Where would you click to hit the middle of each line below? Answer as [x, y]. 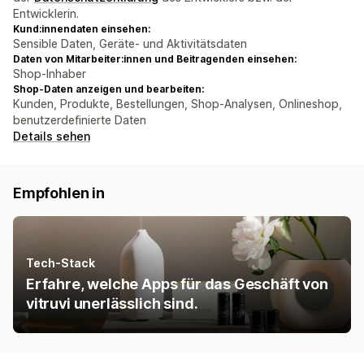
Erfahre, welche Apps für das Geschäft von [177, 284]
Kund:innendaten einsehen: [82, 29]
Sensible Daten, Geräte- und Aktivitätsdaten [130, 44]
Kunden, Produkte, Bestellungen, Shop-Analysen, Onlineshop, [178, 104]
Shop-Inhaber [50, 74]
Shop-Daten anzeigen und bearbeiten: [108, 89]
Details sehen [52, 136]
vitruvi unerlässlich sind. [112, 304]
